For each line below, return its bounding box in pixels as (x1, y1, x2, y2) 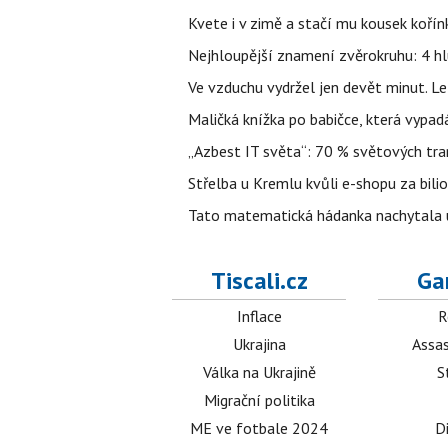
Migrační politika (203, 390, 315, 411)
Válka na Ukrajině (202, 362, 316, 383)
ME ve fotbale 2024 (190, 418, 329, 439)
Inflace (236, 306, 282, 327)
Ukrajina (232, 334, 286, 355)
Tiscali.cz (210, 265, 308, 297)
